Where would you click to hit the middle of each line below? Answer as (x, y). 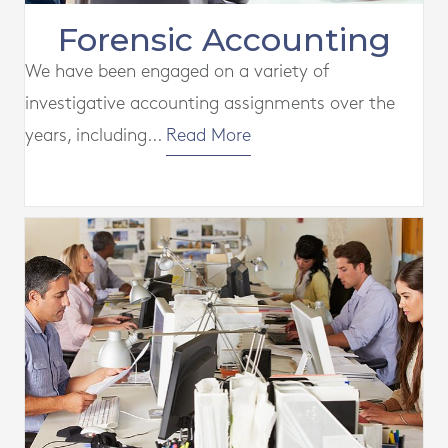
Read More (208, 136)
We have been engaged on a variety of (177, 72)
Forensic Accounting (224, 40)
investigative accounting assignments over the (210, 104)
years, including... (95, 136)
